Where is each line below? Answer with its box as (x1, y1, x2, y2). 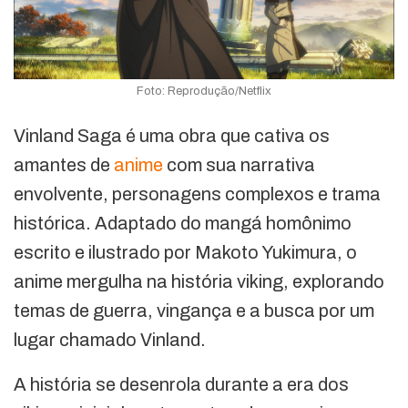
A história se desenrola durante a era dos (14, 373, 349, 394)
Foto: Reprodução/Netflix (137, 84, 271, 97)
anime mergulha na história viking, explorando (14, 270, 384, 291)
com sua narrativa (163, 154, 315, 175)
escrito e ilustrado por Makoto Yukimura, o (14, 241, 357, 262)
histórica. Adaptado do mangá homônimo (14, 212, 352, 233)
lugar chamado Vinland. (14, 329, 206, 350)
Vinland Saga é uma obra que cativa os (14, 125, 330, 146)
